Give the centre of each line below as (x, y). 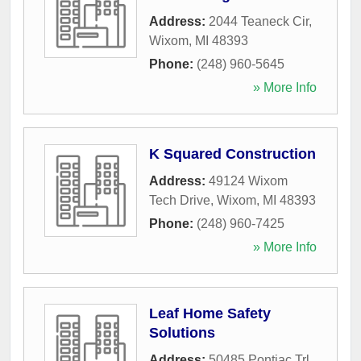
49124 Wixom (248, 180)
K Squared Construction (232, 154)
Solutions (182, 332)
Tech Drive (180, 200)
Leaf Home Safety (210, 313)
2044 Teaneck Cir (259, 21)
